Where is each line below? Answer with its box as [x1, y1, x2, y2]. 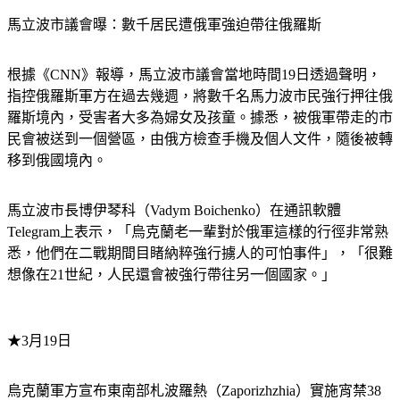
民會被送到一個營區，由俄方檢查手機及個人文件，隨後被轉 [7, 130, 393, 146]
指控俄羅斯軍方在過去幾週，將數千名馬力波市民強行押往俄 [7, 87, 393, 104]
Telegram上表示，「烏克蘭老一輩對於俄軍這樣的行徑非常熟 [7, 223, 388, 239]
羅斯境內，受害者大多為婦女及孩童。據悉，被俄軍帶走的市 [7, 109, 393, 125]
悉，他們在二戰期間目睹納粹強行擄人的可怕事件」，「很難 [7, 245, 393, 261]
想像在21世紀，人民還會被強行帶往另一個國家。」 [7, 266, 336, 282]
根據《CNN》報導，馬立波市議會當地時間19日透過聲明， [7, 66, 381, 82]
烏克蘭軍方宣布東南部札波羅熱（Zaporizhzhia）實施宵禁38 [7, 382, 381, 398]
